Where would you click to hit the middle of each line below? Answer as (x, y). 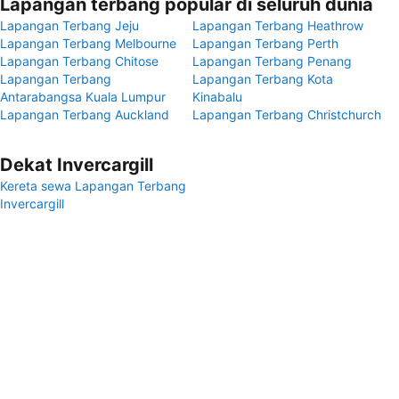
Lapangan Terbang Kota (263, 79)
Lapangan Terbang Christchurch (287, 114)
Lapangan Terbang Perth (265, 43)
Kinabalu (217, 97)
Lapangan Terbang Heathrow (278, 25)
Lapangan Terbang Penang (272, 61)
